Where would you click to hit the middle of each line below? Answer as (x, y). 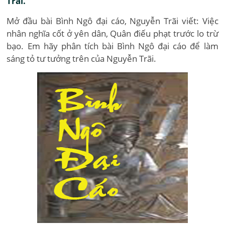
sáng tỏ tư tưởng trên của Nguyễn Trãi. (82, 59)
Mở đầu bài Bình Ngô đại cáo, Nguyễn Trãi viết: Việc (113, 21)
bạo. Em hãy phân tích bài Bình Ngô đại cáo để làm (113, 46)
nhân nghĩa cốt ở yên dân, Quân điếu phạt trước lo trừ (113, 33)
